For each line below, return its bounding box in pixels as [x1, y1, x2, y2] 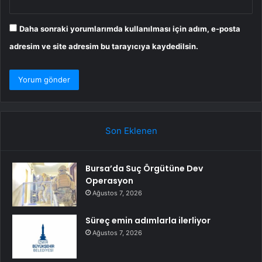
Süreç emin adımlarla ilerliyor [85, 215, 211, 227]
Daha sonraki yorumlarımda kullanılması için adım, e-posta [19, 24, 240, 34]
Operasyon [85, 175, 133, 187]
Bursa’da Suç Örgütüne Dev [85, 163, 203, 175]
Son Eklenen [105, 125, 157, 137]
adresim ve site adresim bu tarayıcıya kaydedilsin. [9, 42, 198, 51]
